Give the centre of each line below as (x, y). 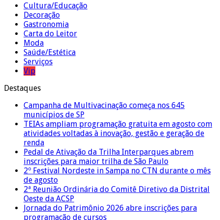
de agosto (41, 180)
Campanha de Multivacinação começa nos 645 (104, 105)
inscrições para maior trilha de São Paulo (96, 161)
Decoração (42, 15)
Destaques (22, 88)
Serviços (38, 61)
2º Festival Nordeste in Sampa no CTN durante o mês (117, 170)
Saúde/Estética (50, 52)
